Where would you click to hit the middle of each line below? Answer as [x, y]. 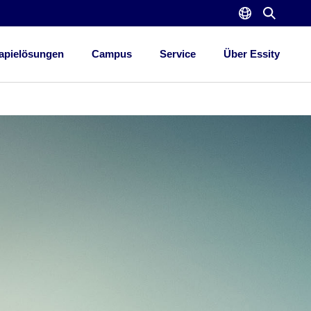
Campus [111, 53]
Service [177, 53]
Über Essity [251, 53]
